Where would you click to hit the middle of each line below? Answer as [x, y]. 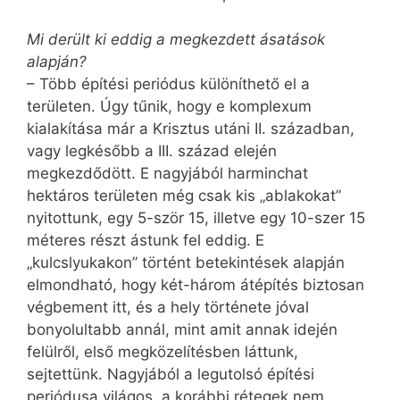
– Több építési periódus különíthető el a [168, 83]
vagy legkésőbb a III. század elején [152, 150]
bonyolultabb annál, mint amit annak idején [182, 329]
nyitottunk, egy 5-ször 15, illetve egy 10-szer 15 [196, 217]
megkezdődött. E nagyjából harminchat [167, 173]
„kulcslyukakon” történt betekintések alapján [186, 262]
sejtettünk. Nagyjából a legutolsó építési [171, 374]
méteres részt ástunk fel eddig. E [146, 240]
